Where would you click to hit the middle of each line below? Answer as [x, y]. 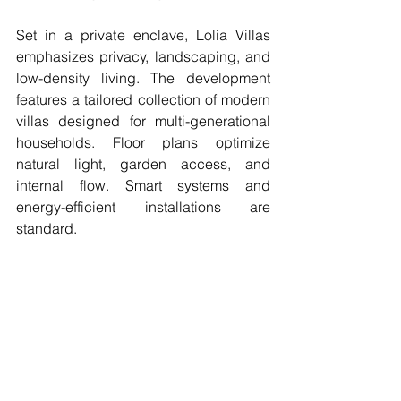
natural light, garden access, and [143, 164]
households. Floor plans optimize [143, 143]
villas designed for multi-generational [143, 121]
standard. [47, 229]
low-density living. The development [143, 78]
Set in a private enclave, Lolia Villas [143, 35]
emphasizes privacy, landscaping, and [143, 57]
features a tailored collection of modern [143, 100]
